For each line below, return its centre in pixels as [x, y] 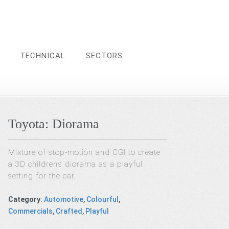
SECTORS [104, 56]
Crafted [69, 211]
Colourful [103, 199]
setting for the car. [44, 176]
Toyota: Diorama [54, 124]
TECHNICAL [43, 56]
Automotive [64, 199]
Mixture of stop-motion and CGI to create [85, 152]
